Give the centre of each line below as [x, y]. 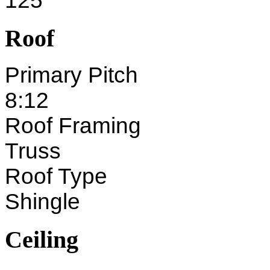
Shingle [42, 202]
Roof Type [56, 177]
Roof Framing [73, 126]
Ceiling [42, 239]
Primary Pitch [71, 75]
